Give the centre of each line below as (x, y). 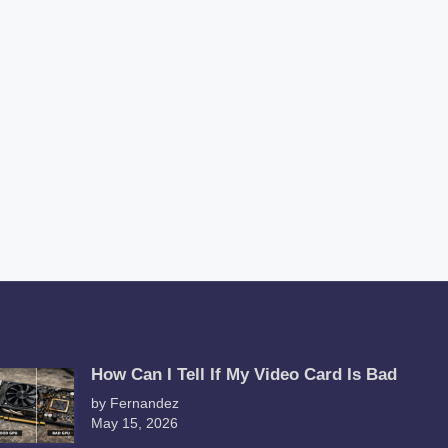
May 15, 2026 (135, 423)
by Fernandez (135, 403)
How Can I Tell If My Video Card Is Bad (244, 375)
